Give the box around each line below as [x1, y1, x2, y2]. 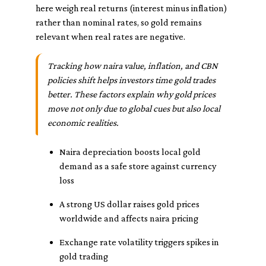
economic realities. [47, 118, 119, 128]
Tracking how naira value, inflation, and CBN [47, 61, 218, 71]
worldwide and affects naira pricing [59, 213, 198, 223]
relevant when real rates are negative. [36, 31, 185, 42]
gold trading [59, 251, 108, 261]
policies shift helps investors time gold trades [47, 75, 216, 85]
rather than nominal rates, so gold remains [36, 17, 202, 27]
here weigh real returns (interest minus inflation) [36, 3, 227, 13]
